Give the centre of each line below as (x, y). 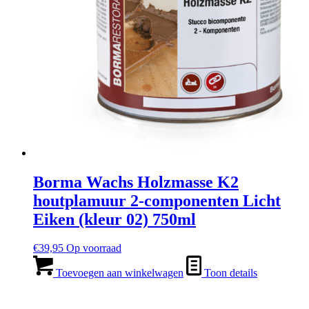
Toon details (229, 273)
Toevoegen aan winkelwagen (118, 273)
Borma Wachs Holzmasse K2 (136, 182)
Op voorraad (94, 248)
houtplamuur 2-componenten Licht (157, 200)
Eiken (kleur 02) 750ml (114, 219)
